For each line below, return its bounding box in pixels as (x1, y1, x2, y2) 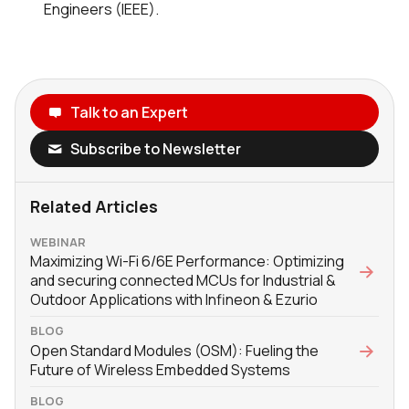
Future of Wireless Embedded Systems (30, 359, 290, 380)
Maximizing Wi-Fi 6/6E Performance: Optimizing (30, 250, 344, 271)
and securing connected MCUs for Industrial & (30, 269, 336, 290)
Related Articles (30, 195, 158, 218)
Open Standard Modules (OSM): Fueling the (30, 340, 319, 361)
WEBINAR (30, 233, 86, 250)
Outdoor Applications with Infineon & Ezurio (30, 288, 318, 309)
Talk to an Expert (69, 102, 188, 123)
